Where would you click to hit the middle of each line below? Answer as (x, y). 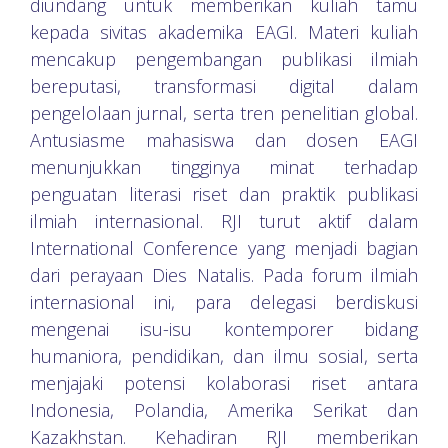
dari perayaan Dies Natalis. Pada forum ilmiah (224, 275)
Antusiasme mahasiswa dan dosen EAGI (224, 140)
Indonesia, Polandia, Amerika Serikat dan (224, 410)
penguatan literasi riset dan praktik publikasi (224, 194)
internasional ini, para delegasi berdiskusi (224, 302)
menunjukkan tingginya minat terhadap (224, 167)
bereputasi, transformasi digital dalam (224, 86)
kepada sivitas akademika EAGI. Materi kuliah (224, 32)
